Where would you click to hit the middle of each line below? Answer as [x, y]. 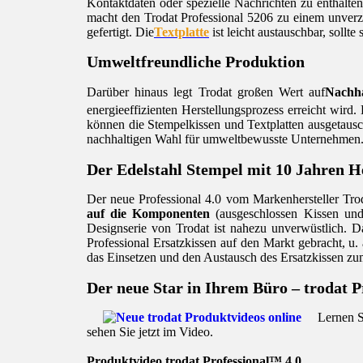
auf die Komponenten [149, 214]
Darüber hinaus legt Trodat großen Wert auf [206, 92]
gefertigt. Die [120, 32]
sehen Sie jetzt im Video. [150, 332]
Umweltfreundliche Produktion [196, 62]
